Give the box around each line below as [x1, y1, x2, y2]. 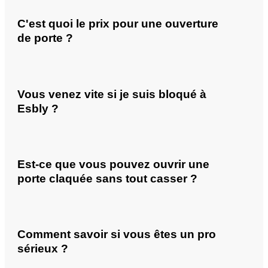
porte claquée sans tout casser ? [17, 172, 197, 185]
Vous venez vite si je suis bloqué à [17, 87, 206, 100]
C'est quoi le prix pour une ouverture [17, 17, 218, 31]
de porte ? [17, 32, 73, 45]
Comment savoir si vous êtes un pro [17, 228, 216, 241]
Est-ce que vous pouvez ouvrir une [17, 157, 209, 170]
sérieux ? [17, 242, 68, 255]
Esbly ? [17, 102, 59, 115]
